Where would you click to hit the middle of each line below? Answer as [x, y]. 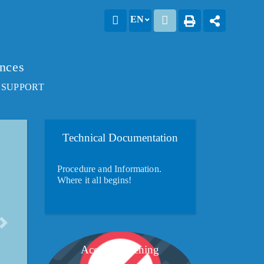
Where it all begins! [94, 180]
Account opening [120, 249]
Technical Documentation [120, 137]
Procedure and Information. [109, 169]
